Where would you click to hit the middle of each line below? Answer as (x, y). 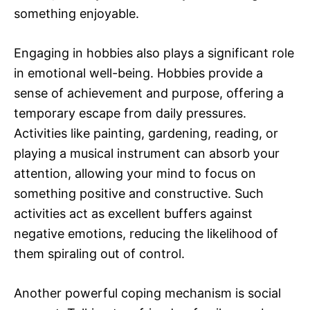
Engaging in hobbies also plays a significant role (154, 53)
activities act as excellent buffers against (133, 214)
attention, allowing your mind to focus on (135, 174)
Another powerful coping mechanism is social (147, 293)
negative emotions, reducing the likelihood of (146, 234)
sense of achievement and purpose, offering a (149, 93)
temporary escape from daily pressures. (130, 113)
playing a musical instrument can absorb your (147, 154)
